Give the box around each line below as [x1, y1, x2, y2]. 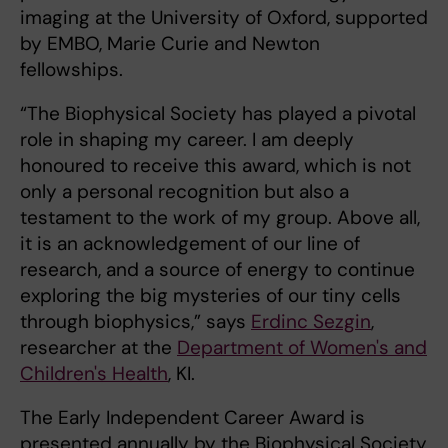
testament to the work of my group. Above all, [20, 204, 420, 230]
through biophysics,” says [20, 308, 251, 334]
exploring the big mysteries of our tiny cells [20, 282, 401, 308]
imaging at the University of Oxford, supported [20, 4, 428, 30]
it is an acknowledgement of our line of [20, 230, 360, 256]
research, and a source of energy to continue [20, 256, 415, 282]
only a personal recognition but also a [20, 178, 349, 204]
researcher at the [20, 334, 177, 360]
